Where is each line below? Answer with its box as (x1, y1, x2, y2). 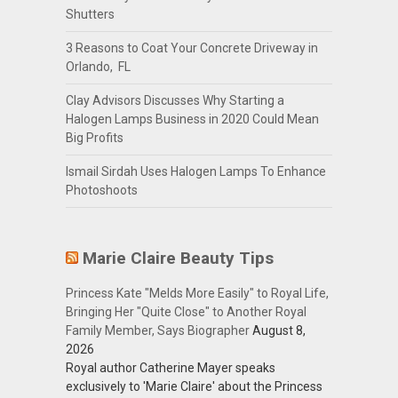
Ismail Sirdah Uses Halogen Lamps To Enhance (65, 164, 326, 179)
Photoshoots (65, 183, 138, 197)
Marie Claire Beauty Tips (82, 248, 274, 268)
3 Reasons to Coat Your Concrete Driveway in (65, 41, 318, 55)
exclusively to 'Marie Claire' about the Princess (65, 379, 322, 394)
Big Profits (65, 131, 123, 145)
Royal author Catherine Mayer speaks (65, 361, 275, 375)
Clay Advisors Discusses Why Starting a (65, 93, 284, 107)
